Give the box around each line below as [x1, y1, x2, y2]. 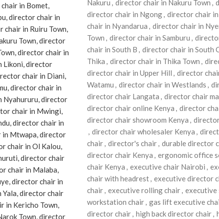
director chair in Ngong [87, 10, 162, 19]
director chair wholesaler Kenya [91, 127, 195, 136]
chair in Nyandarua [87, 22, 148, 30]
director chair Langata [87, 92, 159, 101]
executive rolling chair [108, 186, 180, 195]
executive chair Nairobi [130, 162, 205, 171]
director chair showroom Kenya [87, 115, 189, 124]
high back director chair [135, 209, 212, 218]
